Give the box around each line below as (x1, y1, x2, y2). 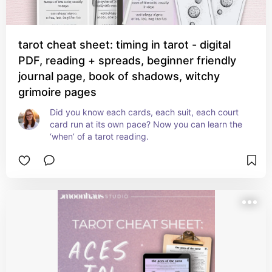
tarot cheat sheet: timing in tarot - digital (18, 38, 231, 51)
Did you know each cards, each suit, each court (50, 107, 239, 117)
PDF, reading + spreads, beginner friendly (18, 54, 236, 67)
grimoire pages (18, 86, 97, 98)
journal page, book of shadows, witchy (18, 70, 220, 83)
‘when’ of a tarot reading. (50, 131, 149, 141)
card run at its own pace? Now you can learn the (50, 119, 242, 129)
